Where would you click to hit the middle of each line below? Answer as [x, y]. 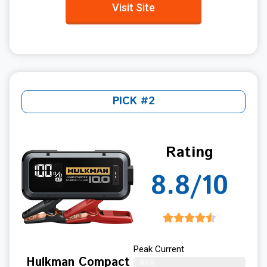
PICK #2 [133, 102]
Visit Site [133, 8]
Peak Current [159, 249]
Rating [190, 153]
